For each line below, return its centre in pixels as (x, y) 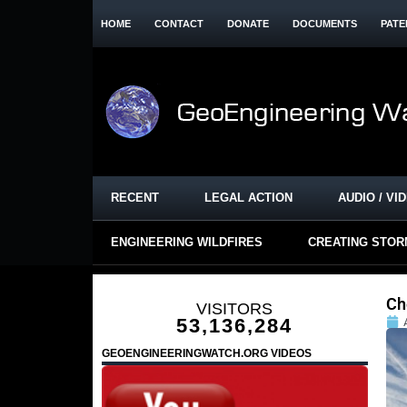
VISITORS (235, 309)
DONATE (248, 24)
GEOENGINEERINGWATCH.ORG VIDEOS (207, 353)
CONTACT (179, 24)
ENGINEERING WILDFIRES (187, 242)
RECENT (135, 198)
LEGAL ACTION (248, 198)
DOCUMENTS (325, 24)
